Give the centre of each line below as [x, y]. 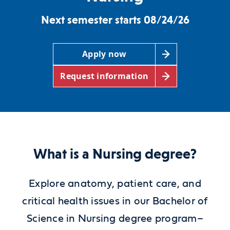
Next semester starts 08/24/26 [115, 20]
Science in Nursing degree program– [115, 218]
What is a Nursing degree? [115, 154]
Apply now [104, 54]
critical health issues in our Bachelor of [115, 201]
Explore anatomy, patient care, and [115, 184]
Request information [104, 76]
